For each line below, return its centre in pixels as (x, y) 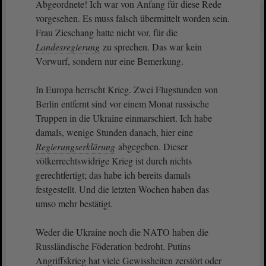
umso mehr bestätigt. (74, 203)
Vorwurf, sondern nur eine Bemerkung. (110, 61)
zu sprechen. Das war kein (151, 47)
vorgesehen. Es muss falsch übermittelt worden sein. (133, 18)
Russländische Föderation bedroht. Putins (113, 246)
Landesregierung (68, 47)
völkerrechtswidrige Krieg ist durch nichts (114, 161)
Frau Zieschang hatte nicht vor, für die (107, 32)
